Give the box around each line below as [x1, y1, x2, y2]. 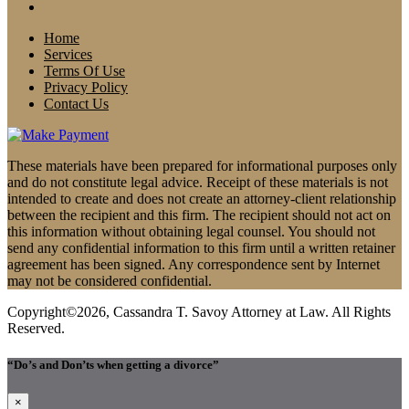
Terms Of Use [44, 63, 125, 79]
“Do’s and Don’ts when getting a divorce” [7, 357, 219, 372]
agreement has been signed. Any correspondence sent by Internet [7, 257, 380, 273]
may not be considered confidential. [7, 273, 212, 289]
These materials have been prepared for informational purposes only [7, 158, 397, 174]
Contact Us [44, 96, 109, 112]
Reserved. [7, 320, 65, 337]
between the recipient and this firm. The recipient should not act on [7, 207, 391, 224]
